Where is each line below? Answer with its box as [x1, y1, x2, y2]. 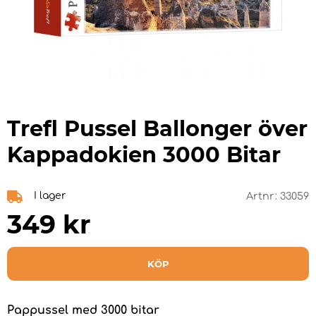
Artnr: [246, 190, 280, 202]
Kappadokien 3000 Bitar [7, 141, 281, 168]
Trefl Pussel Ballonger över [7, 115, 308, 142]
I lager [34, 190, 66, 201]
